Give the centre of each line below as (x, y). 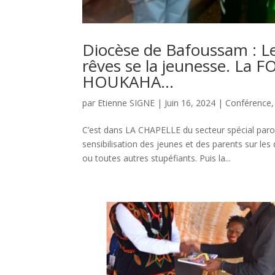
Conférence (249, 103)
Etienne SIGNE (126, 103)
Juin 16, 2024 (190, 103)
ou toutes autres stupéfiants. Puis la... (157, 158)
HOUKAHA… (128, 82)
